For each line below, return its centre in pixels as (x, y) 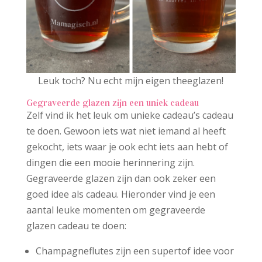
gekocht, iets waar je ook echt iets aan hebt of (127, 147)
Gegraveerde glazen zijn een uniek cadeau (112, 103)
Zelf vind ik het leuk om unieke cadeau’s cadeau (130, 116)
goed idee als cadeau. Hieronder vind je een (120, 194)
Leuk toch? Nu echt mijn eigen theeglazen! (131, 81)
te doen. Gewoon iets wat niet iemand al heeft (126, 131)
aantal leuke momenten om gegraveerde (116, 210)
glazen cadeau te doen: (76, 226)
